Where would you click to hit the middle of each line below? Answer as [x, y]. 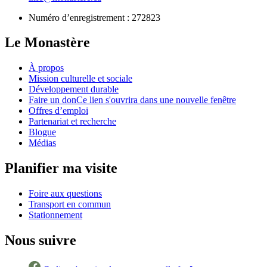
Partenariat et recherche [72, 122]
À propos [46, 68]
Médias [42, 143]
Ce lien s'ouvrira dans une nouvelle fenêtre [156, 100]
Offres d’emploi [58, 111]
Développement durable [74, 89]
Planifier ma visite [61, 168]
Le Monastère [47, 43]
